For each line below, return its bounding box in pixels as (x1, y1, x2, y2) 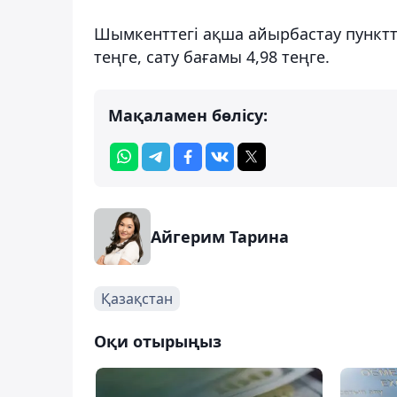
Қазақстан (101, 288, 173, 308)
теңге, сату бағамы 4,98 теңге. (94, 45, 330, 67)
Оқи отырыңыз (94, 330, 222, 352)
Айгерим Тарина (151, 225, 289, 247)
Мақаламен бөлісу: (108, 104, 268, 126)
